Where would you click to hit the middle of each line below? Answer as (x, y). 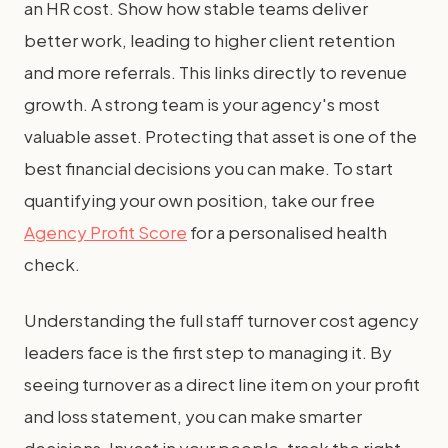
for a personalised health (287, 232)
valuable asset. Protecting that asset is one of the (220, 136)
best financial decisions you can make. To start (208, 168)
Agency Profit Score (105, 232)
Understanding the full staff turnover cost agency (221, 320)
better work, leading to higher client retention (209, 40)
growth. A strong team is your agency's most (202, 104)
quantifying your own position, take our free (199, 200)
